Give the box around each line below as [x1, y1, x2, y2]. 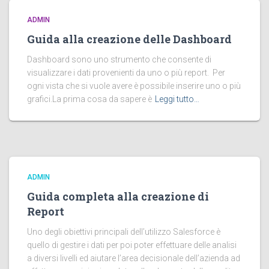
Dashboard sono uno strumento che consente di [27, 55, 211, 65]
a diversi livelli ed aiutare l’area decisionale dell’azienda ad [27, 253, 240, 264]
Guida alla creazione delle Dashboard [27, 32, 232, 47]
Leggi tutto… [155, 94, 199, 104]
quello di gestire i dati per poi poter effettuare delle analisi [27, 240, 237, 250]
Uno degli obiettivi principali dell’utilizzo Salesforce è [27, 227, 220, 237]
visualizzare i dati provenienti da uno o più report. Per [27, 68, 225, 78]
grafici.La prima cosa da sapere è [27, 94, 152, 104]
